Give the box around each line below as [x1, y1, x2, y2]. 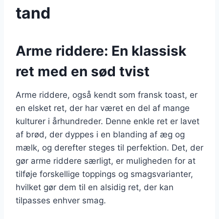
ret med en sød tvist [16, 63, 150, 80]
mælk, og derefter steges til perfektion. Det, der [16, 142, 203, 153]
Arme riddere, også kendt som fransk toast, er [16, 89, 197, 100]
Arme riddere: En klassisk [16, 42, 186, 59]
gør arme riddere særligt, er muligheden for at [16, 155, 196, 166]
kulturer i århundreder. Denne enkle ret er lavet [16, 116, 199, 126]
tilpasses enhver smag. [16, 195, 106, 205]
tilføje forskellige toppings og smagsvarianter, [16, 169, 193, 179]
